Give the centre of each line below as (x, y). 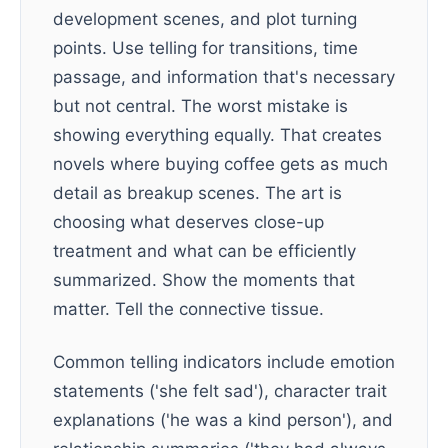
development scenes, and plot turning (205, 19)
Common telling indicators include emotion (224, 362)
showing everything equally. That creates (217, 135)
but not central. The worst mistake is (200, 106)
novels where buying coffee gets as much (220, 164)
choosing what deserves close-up (188, 222)
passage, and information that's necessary (224, 77)
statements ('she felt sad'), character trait (220, 391)
